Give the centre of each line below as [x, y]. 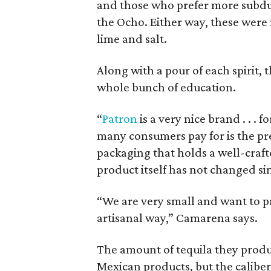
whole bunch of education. [167, 87]
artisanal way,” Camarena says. [178, 218]
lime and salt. [132, 39]
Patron [120, 119]
